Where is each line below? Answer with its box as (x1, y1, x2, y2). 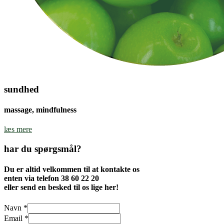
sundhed (4, 83, 39, 94)
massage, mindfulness (4, 105, 76, 114)
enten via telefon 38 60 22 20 (4, 174, 99, 183)
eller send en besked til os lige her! (4, 183, 118, 192)
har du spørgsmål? (4, 143, 81, 154)
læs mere (4, 125, 32, 134)
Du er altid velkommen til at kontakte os (4, 165, 139, 174)
